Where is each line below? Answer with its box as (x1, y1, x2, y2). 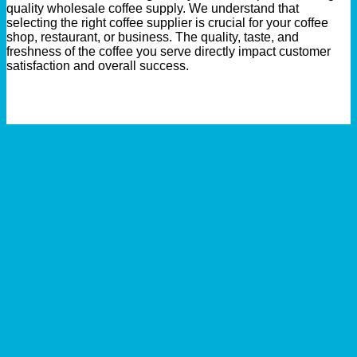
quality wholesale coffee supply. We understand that (6, 2, 299, 16)
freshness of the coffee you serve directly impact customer (6, 45, 331, 59)
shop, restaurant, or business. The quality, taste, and (6, 30, 299, 45)
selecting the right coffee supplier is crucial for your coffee (6, 16, 328, 30)
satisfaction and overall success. (6, 59, 189, 73)
